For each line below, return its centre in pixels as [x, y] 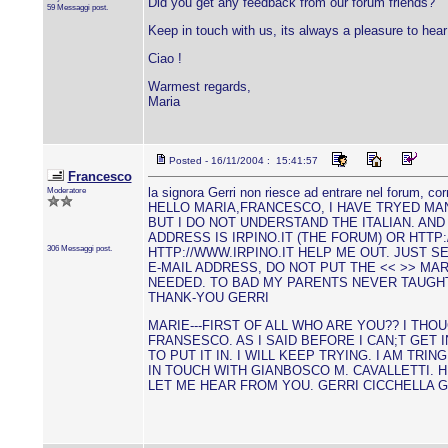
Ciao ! [164, 58]
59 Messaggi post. [77, 7]
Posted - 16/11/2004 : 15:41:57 [243, 160]
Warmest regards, [199, 86]
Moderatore [66, 190]
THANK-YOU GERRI [208, 297]
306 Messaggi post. [79, 248]
